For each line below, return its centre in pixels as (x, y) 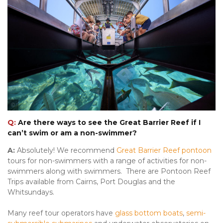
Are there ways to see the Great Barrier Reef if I (108, 123)
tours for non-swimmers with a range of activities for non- (107, 161)
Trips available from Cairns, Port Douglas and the (91, 182)
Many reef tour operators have (61, 213)
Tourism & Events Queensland (60, 116)
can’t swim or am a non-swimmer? (72, 133)
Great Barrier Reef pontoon (164, 151)
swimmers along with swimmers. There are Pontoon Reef (109, 171)
